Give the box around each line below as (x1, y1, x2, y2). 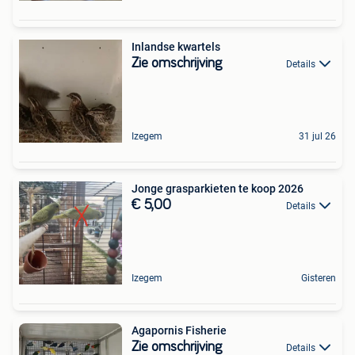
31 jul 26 (299, 131, 336, 142)
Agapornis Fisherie (132, 324, 227, 337)
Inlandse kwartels (132, 40, 220, 53)
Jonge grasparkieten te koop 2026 (132, 182, 303, 195)
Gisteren (301, 273, 336, 284)
